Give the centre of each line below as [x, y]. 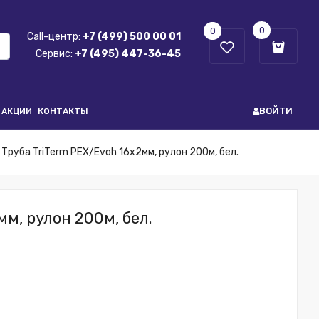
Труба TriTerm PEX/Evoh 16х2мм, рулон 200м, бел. [120, 152]
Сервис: [55, 54]
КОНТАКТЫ [63, 111]
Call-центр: [55, 37]
